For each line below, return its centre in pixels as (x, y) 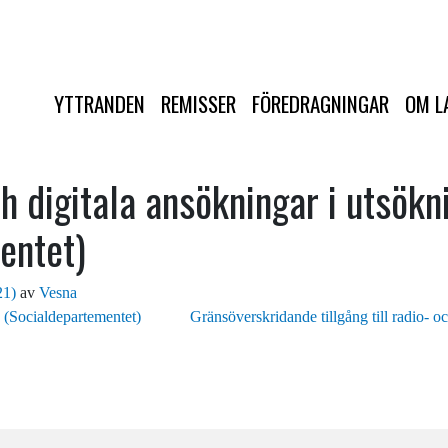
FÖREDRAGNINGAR (320, 103)
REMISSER (198, 103)
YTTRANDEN (99, 103)
